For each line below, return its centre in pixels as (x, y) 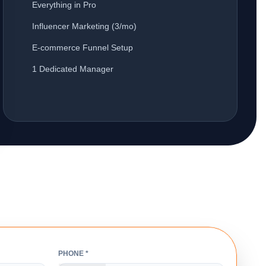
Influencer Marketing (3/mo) (85, 26)
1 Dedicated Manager (73, 69)
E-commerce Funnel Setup (83, 48)
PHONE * (73, 254)
